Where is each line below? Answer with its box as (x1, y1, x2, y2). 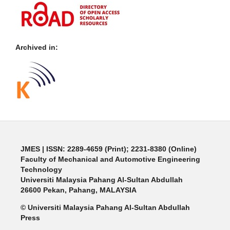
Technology (20, 165, 62, 174)
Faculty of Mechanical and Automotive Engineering (20, 155, 200, 164)
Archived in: (15, 43, 58, 52)
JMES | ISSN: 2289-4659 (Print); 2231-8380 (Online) (20, 145, 197, 154)
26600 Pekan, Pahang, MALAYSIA (20, 186, 137, 195)
